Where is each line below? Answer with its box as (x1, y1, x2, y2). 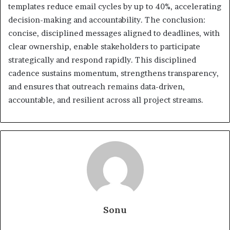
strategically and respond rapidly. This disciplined (8, 54, 196, 65)
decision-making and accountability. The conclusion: (8, 14, 205, 25)
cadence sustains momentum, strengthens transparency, (8, 68, 219, 78)
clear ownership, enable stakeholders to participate (8, 41, 200, 51)
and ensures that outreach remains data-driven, (8, 81, 185, 91)
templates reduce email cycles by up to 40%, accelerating (8, 1, 221, 11)
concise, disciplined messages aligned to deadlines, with (8, 28, 220, 38)
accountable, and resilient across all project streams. (8, 94, 203, 105)
